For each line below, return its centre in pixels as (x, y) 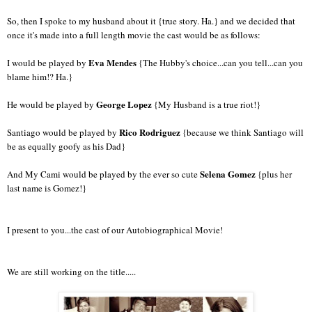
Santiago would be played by (63, 133)
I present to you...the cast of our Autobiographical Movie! (116, 230)
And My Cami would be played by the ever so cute (103, 174)
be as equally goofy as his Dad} (66, 147)
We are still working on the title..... (73, 272)
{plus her (274, 174)
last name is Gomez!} (47, 188)
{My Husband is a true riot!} (206, 105)
